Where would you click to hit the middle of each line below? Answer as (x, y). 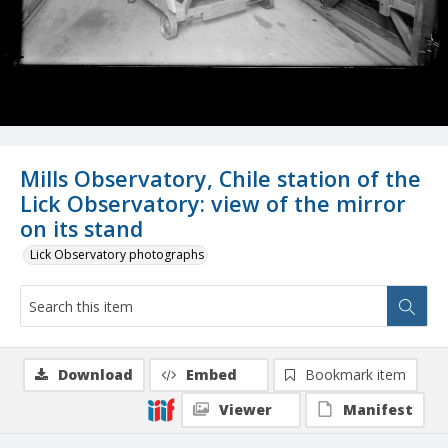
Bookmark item (355, 375)
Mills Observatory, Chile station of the (220, 179)
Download (95, 375)
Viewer (245, 410)
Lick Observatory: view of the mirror (213, 204)
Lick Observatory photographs (117, 255)
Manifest (378, 410)
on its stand (81, 229)
